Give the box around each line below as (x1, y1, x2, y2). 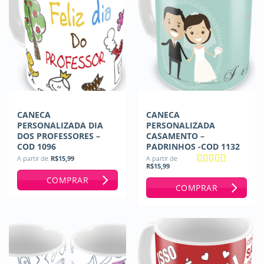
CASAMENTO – (146, 130, 204, 141)
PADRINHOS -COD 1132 (146, 140, 240, 152)
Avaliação (196, 167, 236, 178)
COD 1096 (16, 140, 56, 152)
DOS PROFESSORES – (16, 130, 100, 141)
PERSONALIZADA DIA (16, 119, 103, 131)
